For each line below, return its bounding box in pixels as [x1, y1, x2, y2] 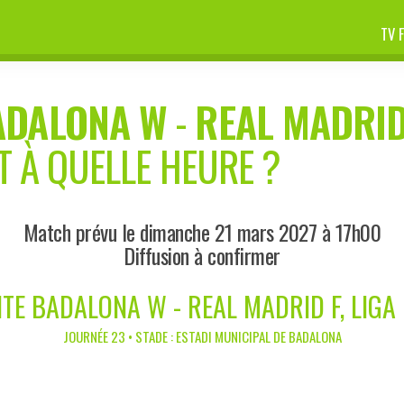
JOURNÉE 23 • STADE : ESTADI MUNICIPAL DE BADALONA [62, 326, 342, 346]
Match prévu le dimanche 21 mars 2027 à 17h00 [23, 215, 381, 248]
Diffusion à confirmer [124, 238, 280, 271]
